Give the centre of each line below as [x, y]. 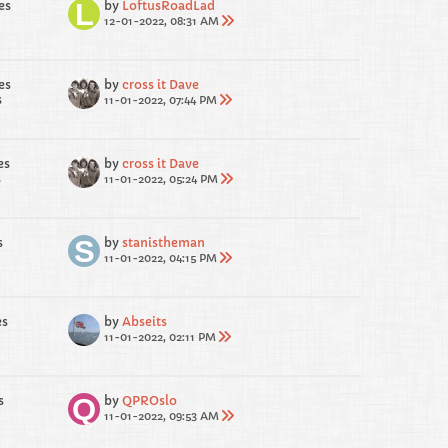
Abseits [144, 321]
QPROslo [149, 400]
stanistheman [163, 242]
